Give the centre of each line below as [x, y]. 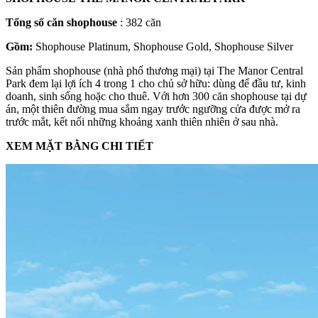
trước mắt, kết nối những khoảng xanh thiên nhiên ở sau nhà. [142, 122]
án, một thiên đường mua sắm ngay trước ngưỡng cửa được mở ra [153, 109]
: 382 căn [139, 23]
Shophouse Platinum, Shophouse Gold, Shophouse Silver [163, 47]
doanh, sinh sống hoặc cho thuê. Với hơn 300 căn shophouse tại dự [156, 97]
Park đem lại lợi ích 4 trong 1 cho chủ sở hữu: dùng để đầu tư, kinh [156, 84]
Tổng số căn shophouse [61, 23]
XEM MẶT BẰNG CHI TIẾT [79, 146]
